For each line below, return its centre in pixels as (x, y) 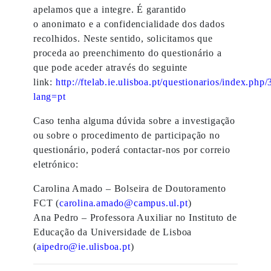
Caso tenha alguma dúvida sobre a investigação (134, 121)
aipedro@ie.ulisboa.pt (83, 247)
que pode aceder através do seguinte (111, 67)
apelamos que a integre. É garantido (110, 9)
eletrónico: (56, 164)
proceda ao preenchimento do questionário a (128, 53)
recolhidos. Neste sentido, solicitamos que (123, 38)
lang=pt (50, 96)
